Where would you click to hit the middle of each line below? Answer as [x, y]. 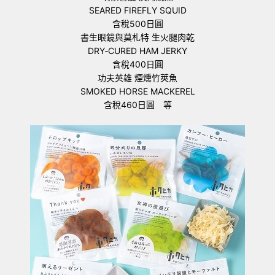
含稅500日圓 [137, 24]
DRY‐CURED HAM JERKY [137, 51]
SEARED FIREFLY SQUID [137, 10]
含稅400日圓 [137, 64]
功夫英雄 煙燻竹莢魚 [137, 78]
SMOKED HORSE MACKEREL [137, 91]
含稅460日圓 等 [137, 105]
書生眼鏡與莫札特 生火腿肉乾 [137, 37]
